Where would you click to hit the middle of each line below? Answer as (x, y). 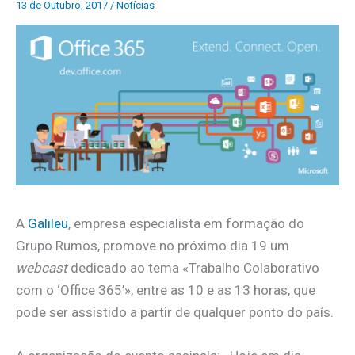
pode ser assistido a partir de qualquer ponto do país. (175, 313)
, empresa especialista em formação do (186, 224)
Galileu (48, 224)
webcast (42, 268)
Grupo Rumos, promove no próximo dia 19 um (153, 246)
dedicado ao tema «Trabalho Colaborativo (193, 268)
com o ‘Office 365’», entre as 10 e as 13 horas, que (166, 290)
